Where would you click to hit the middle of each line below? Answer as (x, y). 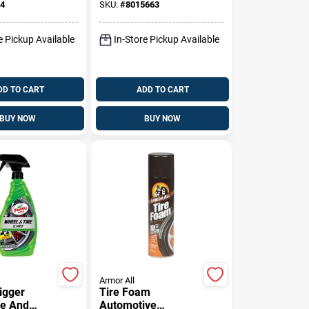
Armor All (117, 280)
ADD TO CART (162, 89)
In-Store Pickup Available (167, 39)
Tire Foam (125, 292)
